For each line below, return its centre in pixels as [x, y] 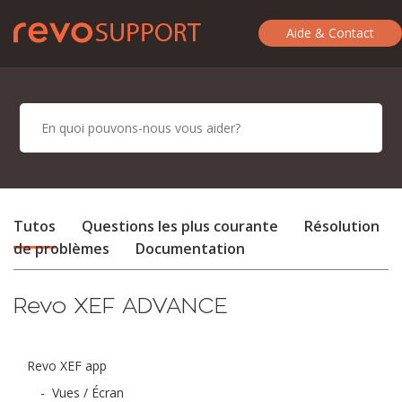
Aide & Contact [330, 33]
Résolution [342, 226]
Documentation [190, 249]
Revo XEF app [67, 366]
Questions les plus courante [182, 226]
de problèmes [61, 249]
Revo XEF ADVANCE [121, 305]
